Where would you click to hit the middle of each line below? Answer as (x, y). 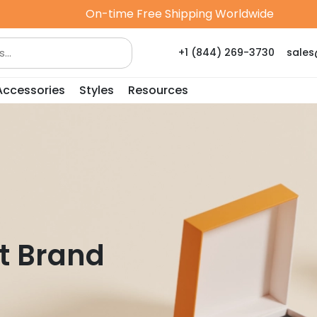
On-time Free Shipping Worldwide (180, 14)
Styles (97, 90)
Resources (158, 90)
